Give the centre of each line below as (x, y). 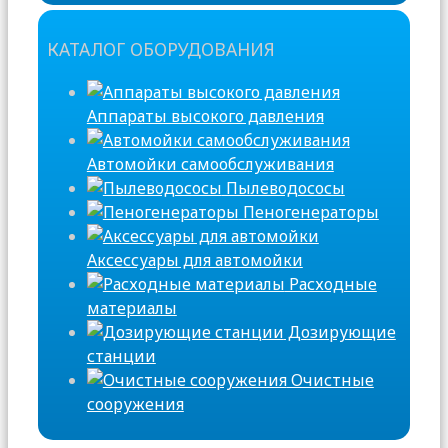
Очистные (330, 379)
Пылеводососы (283, 187)
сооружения (135, 403)
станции (121, 355)
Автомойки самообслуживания (210, 163)
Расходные (330, 283)
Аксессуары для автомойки (194, 259)
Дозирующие (339, 331)
